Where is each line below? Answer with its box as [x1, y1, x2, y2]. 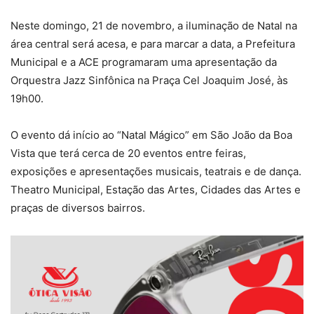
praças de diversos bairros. [11, 201, 145, 215]
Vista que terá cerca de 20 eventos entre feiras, [11, 146, 246, 161]
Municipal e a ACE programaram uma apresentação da [11, 55, 277, 69]
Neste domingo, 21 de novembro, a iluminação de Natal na [11, 19, 297, 33]
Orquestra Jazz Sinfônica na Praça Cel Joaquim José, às [11, 74, 288, 88]
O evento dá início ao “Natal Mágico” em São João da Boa [11, 128, 292, 142]
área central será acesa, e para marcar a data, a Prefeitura [11, 37, 295, 51]
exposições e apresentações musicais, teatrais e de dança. [11, 165, 301, 179]
